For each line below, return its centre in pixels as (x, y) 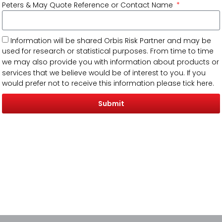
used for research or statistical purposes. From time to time (108, 51)
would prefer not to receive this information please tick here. (108, 83)
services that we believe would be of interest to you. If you (104, 73)
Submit (111, 104)
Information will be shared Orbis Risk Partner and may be (111, 40)
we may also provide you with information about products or (111, 62)
